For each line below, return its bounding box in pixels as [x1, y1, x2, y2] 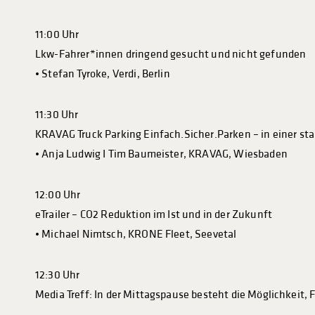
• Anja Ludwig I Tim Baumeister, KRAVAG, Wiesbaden [35, 148, 288, 161]
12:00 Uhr [35, 188, 81, 202]
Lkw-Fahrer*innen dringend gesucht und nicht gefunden [35, 48, 307, 61]
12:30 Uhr [35, 269, 80, 282]
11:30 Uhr [35, 108, 79, 122]
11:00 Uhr [35, 28, 79, 41]
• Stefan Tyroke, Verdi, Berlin [35, 67, 170, 81]
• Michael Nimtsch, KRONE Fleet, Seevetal [35, 228, 237, 241]
